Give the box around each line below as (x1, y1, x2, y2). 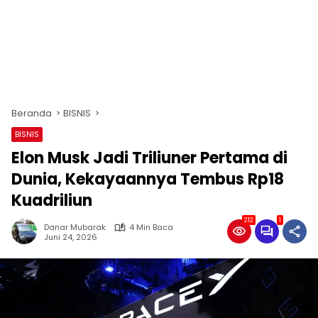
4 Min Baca (129, 221, 173, 233)
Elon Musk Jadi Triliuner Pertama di (11, 147, 287, 169)
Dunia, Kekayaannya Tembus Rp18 (11, 168, 284, 190)
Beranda (11, 106, 52, 120)
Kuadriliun (11, 190, 92, 212)
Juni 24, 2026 (44, 231, 97, 243)
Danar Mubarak (44, 221, 106, 233)
